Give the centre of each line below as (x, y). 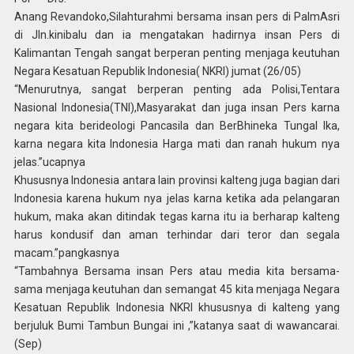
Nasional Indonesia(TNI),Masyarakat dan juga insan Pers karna (177, 107)
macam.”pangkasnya (66, 252)
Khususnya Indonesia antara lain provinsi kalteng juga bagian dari (177, 180)
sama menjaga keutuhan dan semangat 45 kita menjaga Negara (177, 289)
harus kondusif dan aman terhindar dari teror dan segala (177, 234)
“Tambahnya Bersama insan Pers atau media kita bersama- (177, 271)
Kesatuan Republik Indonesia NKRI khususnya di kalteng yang (177, 307)
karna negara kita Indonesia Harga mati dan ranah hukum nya (177, 143)
